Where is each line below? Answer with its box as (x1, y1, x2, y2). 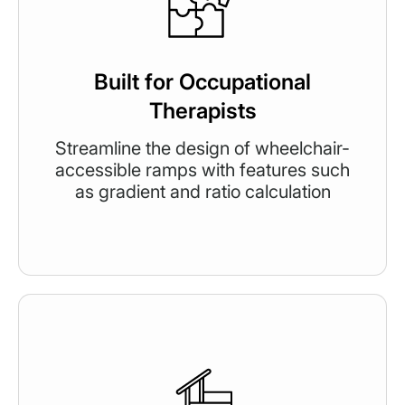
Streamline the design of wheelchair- (55, 137, 350, 159)
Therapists (148, 97, 257, 124)
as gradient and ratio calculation (74, 180, 331, 202)
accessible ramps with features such (55, 158, 350, 181)
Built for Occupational (94, 68, 311, 95)
